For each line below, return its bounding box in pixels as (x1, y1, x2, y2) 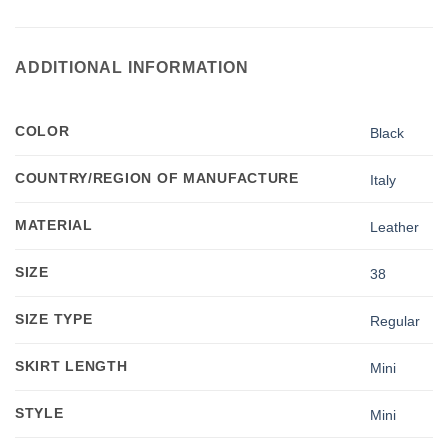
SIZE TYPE (15, 311, 93, 328)
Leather (370, 218, 420, 235)
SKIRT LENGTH (15, 358, 128, 375)
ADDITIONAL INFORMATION (15, 59, 249, 77)
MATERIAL (15, 217, 93, 234)
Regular (370, 312, 421, 329)
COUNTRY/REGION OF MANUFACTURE (15, 170, 299, 187)
